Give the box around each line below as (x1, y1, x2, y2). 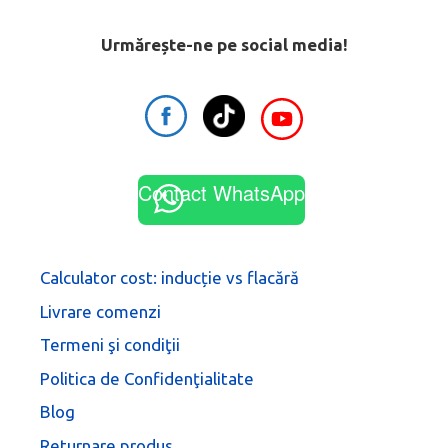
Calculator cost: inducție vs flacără (40, 268, 299, 288)
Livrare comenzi (40, 301, 161, 321)
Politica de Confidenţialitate (40, 368, 254, 388)
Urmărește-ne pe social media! (100, 35, 348, 55)
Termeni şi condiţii (40, 335, 180, 355)
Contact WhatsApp (138, 178, 305, 208)
